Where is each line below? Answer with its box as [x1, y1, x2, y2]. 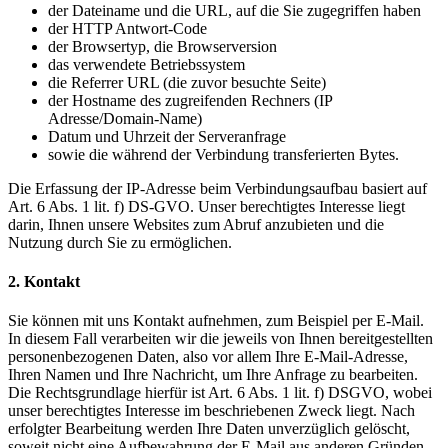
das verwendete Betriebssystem [48, 55, 245, 73]
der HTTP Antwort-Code [48, 19, 207, 37]
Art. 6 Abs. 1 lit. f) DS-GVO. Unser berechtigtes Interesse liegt [8, 197, 405, 215]
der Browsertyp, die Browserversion [48, 37, 277, 55]
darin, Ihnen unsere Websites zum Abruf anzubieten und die [8, 215, 384, 233]
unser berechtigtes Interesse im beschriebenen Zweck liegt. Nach [8, 402, 415, 420]
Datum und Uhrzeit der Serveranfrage [48, 127, 286, 145]
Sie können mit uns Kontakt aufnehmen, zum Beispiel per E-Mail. [8, 312, 424, 330]
